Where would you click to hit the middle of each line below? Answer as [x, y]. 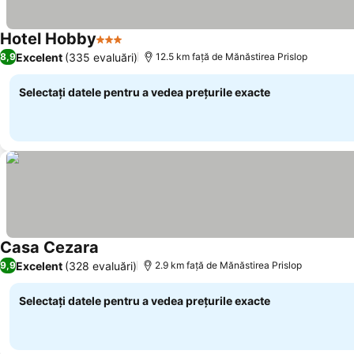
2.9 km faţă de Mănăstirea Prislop [228, 265]
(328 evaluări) [101, 265]
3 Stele [117, 47]
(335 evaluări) [101, 57]
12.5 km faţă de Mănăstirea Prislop [232, 56]
